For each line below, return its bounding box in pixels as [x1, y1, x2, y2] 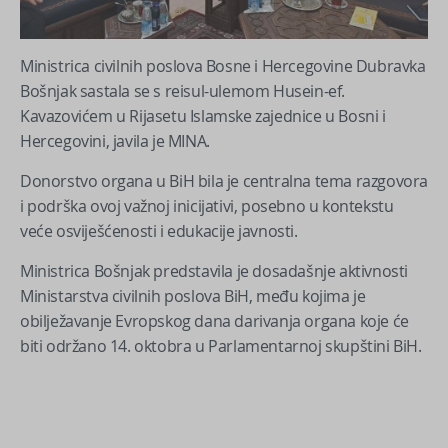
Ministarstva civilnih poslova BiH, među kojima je [20, 284, 366, 307]
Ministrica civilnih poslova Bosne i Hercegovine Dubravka [20, 54, 426, 77]
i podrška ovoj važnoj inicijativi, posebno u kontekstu [20, 194, 394, 217]
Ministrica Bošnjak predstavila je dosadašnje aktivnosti [20, 259, 409, 282]
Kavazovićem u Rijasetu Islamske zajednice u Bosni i [20, 104, 386, 127]
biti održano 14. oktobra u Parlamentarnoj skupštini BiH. [20, 334, 422, 357]
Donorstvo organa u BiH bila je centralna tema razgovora [20, 169, 429, 192]
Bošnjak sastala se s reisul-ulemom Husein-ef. [20, 79, 346, 102]
